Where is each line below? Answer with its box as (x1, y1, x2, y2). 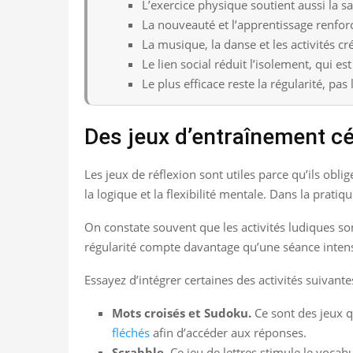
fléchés (112, 324, 150, 340)
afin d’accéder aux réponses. (150, 324, 307, 340)
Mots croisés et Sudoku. (112, 304, 251, 321)
